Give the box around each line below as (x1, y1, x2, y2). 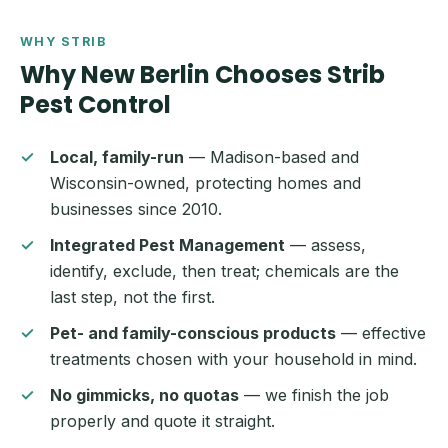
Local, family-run (50, 147, 184, 167)
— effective (336, 323, 426, 343)
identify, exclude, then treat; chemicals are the (50, 261, 399, 281)
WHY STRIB (20, 34, 107, 49)
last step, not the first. (50, 287, 215, 307)
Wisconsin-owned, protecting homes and (50, 173, 361, 193)
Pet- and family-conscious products (50, 323, 336, 343)
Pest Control (20, 88, 171, 121)
